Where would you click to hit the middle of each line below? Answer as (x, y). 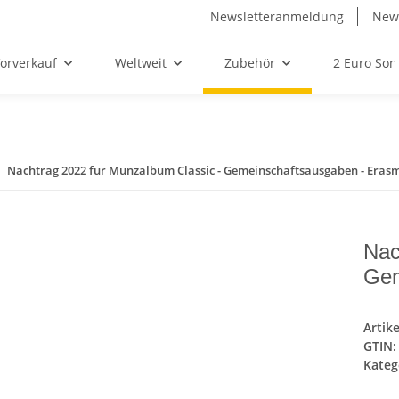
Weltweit (140, 63)
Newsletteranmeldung (277, 16)
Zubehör (249, 63)
